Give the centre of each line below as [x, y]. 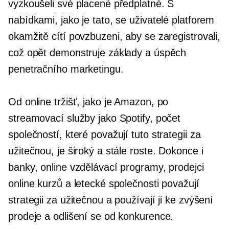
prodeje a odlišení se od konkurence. [91, 216]
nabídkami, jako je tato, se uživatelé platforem [111, 20]
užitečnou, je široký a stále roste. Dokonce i [106, 151]
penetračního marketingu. [66, 69]
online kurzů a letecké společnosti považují [104, 184]
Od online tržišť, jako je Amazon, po [88, 102]
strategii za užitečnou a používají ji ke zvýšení [111, 200]
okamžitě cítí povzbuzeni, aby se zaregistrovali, [114, 36]
